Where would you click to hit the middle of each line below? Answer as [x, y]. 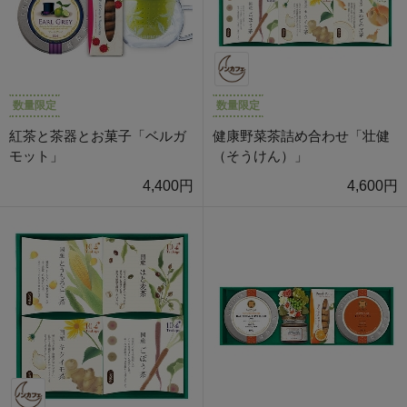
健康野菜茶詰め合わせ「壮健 [301, 136]
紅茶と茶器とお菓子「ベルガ [98, 136]
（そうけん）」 [260, 156]
